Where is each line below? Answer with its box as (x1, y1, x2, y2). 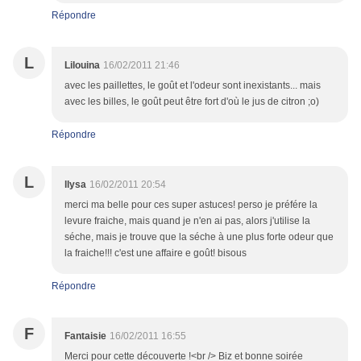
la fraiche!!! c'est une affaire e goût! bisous (64, 247, 247, 259)
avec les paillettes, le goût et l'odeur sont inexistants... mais (64, 80, 321, 92)
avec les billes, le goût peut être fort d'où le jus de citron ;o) (64, 96, 319, 108)
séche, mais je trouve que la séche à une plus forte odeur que (64, 231, 334, 243)
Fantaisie (64, 330, 106, 342)
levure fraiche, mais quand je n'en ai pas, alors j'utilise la (64, 215, 310, 227)
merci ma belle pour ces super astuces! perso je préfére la (64, 199, 317, 211)
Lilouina (64, 60, 100, 72)
